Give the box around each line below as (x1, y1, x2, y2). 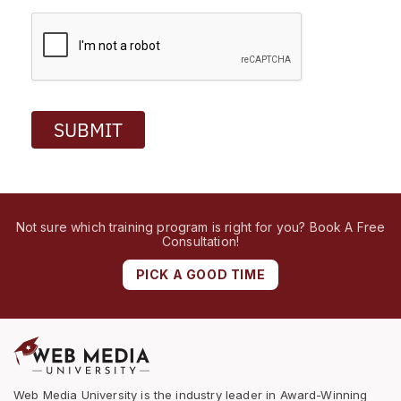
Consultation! (161, 233, 240, 249)
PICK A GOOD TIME (135, 266, 266, 282)
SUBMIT (54, 116, 123, 142)
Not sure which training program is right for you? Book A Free (15, 218, 386, 235)
